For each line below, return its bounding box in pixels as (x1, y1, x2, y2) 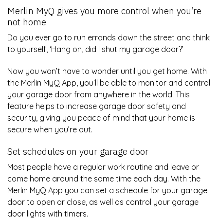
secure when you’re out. (7, 125, 94, 135)
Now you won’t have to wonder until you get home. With (7, 66, 207, 76)
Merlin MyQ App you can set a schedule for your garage (7, 185, 207, 196)
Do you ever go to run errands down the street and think (7, 33, 210, 43)
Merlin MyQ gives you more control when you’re (7, 4, 201, 17)
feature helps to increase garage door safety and (7, 101, 186, 111)
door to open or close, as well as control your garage (7, 197, 199, 207)
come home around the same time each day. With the (7, 174, 200, 184)
